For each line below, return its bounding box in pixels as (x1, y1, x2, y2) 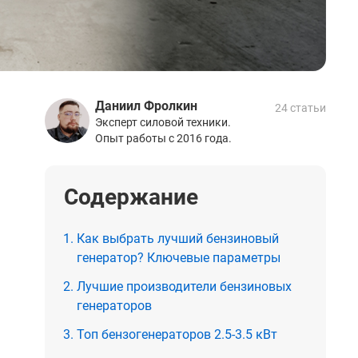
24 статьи (275, 101, 326, 114)
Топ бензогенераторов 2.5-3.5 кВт (77, 326, 277, 342)
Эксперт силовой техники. (95, 115, 231, 129)
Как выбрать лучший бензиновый (77, 230, 279, 246)
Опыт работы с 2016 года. (95, 131, 232, 145)
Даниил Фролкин (95, 97, 197, 113)
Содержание (64, 183, 198, 210)
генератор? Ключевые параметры (77, 249, 280, 265)
